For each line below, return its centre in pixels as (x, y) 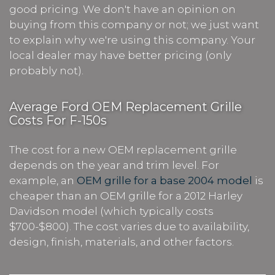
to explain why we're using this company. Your (132, 40)
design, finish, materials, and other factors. (122, 242)
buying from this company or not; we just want (134, 24)
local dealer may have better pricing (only (120, 55)
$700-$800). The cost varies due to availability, (129, 226)
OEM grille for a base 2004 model (165, 180)
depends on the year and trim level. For (114, 165)
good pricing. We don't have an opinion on (122, 9)
